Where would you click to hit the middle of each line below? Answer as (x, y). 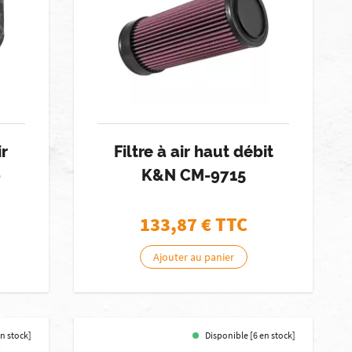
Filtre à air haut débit (193, 152)
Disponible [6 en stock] (251, 335)
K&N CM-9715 (193, 175)
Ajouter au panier (193, 257)
